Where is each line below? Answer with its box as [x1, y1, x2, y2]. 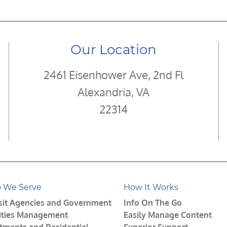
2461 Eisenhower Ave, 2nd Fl [44, 67, 184, 82]
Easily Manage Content [124, 209, 212, 220]
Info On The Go [124, 197, 182, 208]
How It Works [124, 182, 178, 192]
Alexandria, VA [78, 84, 150, 99]
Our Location [70, 41, 157, 58]
